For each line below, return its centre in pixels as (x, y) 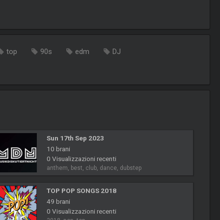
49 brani (58, 202)
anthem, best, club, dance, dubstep (94, 168)
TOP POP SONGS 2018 (81, 191)
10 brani (58, 149)
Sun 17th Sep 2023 (75, 138)
